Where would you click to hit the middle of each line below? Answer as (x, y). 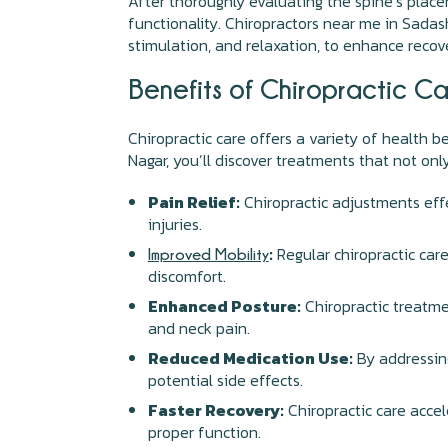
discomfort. (186, 276)
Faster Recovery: (215, 410)
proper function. (204, 432)
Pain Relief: (193, 202)
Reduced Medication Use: (250, 358)
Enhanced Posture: (224, 306)
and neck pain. (198, 328)
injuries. (174, 224)
